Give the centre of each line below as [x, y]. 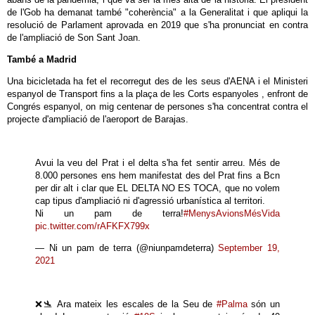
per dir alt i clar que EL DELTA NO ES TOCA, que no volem [157, 188]
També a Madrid [42, 59]
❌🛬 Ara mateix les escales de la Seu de [126, 304]
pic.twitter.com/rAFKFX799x [92, 226]
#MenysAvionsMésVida [232, 213]
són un [264, 304]
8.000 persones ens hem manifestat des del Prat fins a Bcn [157, 175]
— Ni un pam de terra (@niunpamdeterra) [127, 248]
